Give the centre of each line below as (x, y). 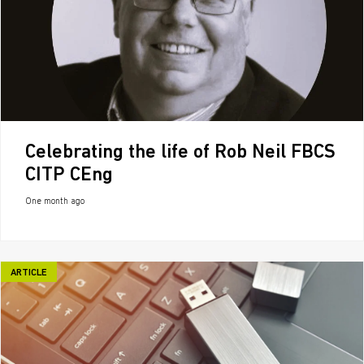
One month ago (55, 202)
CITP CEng (69, 175)
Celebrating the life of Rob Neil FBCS (180, 153)
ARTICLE (29, 273)
